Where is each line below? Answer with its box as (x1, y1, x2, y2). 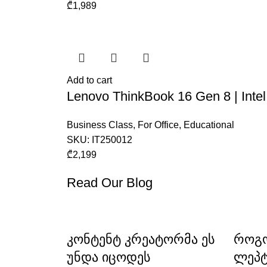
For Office (138, 120, 179, 130)
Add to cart (67, 75, 112, 85)
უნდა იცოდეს (67, 250, 151, 265)
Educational (184, 120, 234, 130)
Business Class (67, 120, 133, 130)
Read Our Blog (67, 175, 153, 190)
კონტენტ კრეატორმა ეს (67, 232, 215, 247)
